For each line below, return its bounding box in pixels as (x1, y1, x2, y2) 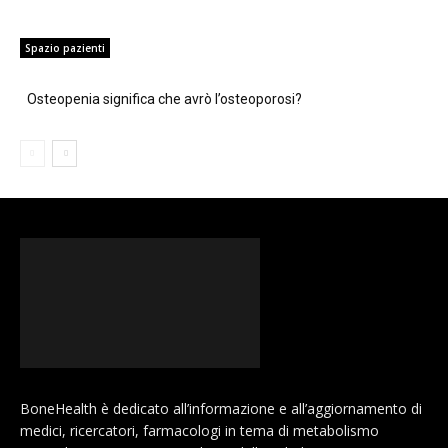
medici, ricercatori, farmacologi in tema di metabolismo (20, 420, 379, 440)
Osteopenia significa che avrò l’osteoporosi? (27, 90, 302, 107)
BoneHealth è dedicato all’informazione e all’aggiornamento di (20, 398, 422, 418)
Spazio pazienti (25, 40, 105, 55)
